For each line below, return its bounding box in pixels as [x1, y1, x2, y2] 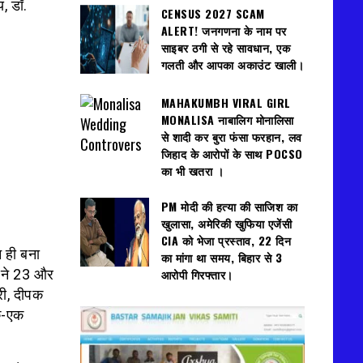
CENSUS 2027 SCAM [160, 4, 265, 22]
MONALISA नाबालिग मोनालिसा [160, 110, 294, 128]
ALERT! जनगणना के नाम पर [160, 21, 287, 39]
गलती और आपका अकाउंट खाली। [160, 55, 304, 73]
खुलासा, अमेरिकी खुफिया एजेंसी [160, 215, 292, 233]
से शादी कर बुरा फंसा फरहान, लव [160, 127, 302, 145]
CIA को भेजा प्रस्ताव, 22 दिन [160, 232, 291, 250]
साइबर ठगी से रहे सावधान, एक [160, 38, 290, 56]
